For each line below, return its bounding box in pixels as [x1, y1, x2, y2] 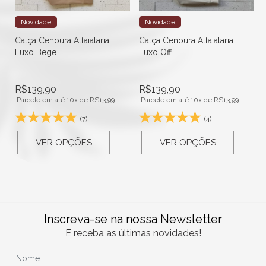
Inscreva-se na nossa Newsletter [44, 211, 222, 226]
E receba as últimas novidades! [65, 227, 201, 239]
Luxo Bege [15, 47, 56, 57]
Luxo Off [139, 47, 172, 57]
